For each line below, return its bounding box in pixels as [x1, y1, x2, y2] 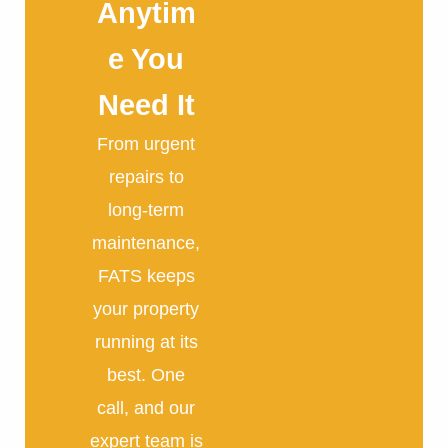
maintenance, [92, 232, 201, 253]
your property [93, 298, 200, 319]
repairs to [108, 166, 184, 187]
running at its [94, 331, 198, 352]
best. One [107, 364, 186, 385]
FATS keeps [97, 265, 195, 286]
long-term [108, 199, 185, 220]
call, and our [97, 397, 196, 418]
